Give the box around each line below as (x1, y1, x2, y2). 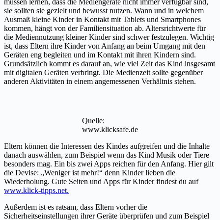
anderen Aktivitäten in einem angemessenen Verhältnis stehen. (4, 77, 196, 86)
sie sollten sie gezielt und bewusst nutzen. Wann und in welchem (4, 6, 204, 15)
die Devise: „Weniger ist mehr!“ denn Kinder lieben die (4, 168, 175, 177)
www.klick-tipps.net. (4, 186, 69, 195)
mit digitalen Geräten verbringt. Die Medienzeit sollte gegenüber (4, 68, 203, 77)
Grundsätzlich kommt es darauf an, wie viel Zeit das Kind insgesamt (4, 59, 215, 68)
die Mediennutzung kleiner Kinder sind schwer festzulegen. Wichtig (4, 33, 214, 42)
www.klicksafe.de (82, 125, 138, 134)
